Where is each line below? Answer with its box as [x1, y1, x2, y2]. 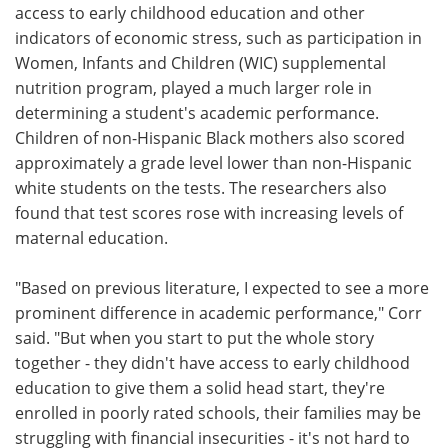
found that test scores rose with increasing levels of [15, 201, 403, 224]
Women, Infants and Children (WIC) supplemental [15, 51, 386, 74]
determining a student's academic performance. [15, 101, 379, 124]
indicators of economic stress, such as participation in [15, 26, 422, 49]
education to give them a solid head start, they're [15, 376, 385, 399]
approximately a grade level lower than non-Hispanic [15, 151, 412, 174]
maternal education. [15, 226, 168, 249]
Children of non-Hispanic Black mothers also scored [15, 126, 405, 149]
